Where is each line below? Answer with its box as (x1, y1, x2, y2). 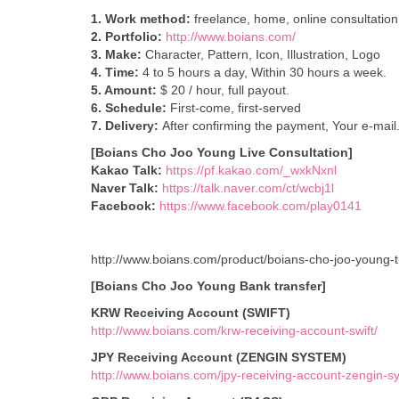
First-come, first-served (167, 101, 301, 115)
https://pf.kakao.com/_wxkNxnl (166, 163, 337, 177)
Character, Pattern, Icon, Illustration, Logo (142, 47, 380, 61)
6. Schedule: (91, 101, 167, 115)
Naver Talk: (91, 181, 159, 195)
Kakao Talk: (91, 163, 162, 177)
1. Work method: (91, 12, 191, 26)
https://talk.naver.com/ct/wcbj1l (162, 181, 334, 195)
